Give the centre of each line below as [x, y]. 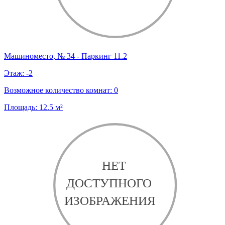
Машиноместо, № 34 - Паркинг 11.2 [66, 56]
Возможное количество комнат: [59, 90]
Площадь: [22, 107]
